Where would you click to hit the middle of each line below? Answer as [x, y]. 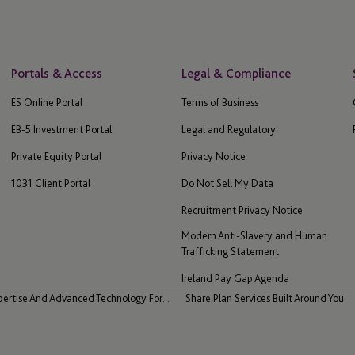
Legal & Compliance [237, 74]
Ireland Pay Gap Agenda [236, 279]
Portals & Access [56, 74]
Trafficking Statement [231, 252]
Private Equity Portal [56, 157]
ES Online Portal [46, 103]
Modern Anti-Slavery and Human [255, 236]
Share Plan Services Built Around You [265, 298]
